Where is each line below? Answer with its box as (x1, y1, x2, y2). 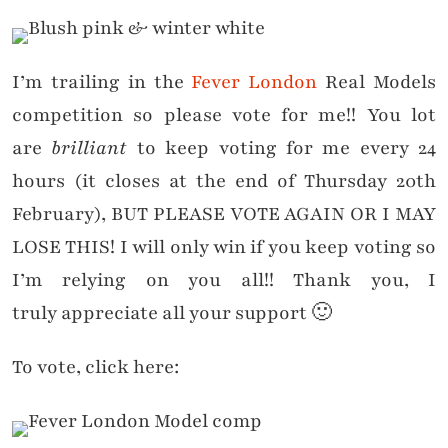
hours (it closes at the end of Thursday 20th (12, 168, 436, 195)
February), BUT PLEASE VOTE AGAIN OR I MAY (12, 201, 436, 228)
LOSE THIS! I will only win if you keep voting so (12, 234, 436, 261)
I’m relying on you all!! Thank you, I (12, 267, 436, 294)
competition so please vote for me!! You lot (12, 102, 436, 129)
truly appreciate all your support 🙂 (12, 300, 332, 327)
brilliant (51, 135, 137, 162)
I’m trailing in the (12, 69, 192, 96)
